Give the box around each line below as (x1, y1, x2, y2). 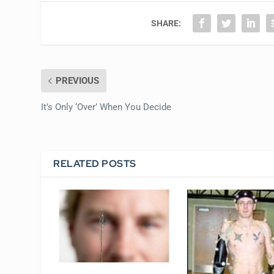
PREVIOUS (56, 75, 100, 87)
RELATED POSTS (53, 157, 136, 171)
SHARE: (151, 18, 182, 29)
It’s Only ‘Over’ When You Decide (41, 102, 172, 113)
